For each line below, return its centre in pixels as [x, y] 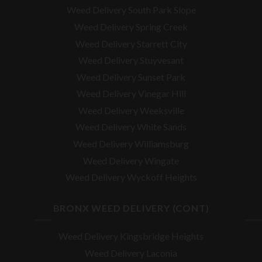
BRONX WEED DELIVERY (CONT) [131, 208]
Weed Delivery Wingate [131, 160]
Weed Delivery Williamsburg [131, 144]
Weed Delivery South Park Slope [131, 10]
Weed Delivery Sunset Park [131, 77]
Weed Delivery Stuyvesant [131, 60]
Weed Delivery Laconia [131, 253]
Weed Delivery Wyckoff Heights [131, 177]
